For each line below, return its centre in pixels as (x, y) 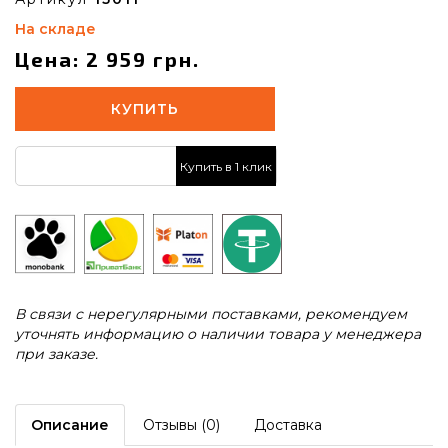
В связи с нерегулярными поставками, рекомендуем (211, 314)
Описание (70, 425)
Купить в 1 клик (226, 166)
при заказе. (56, 354)
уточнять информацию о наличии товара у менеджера (218, 334)
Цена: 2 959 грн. (107, 59)
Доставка (288, 425)
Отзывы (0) (181, 425)
